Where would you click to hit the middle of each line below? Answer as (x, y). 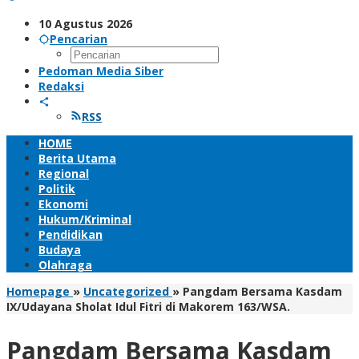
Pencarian (79, 39)
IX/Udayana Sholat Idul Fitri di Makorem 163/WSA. (148, 307)
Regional (64, 173)
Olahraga (65, 265)
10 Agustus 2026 (85, 24)
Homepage (38, 291)
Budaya (60, 250)
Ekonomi (63, 204)
